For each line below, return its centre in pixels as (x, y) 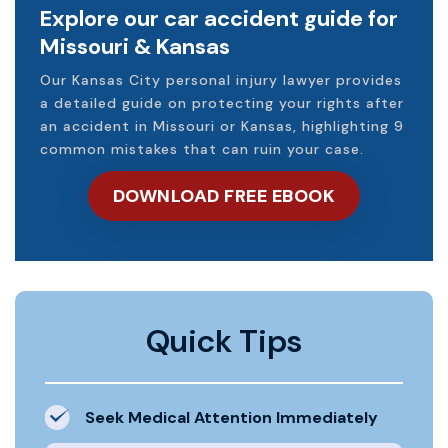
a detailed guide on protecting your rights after (222, 102)
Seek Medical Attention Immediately (231, 417)
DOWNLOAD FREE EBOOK (224, 195)
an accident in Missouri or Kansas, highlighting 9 (222, 125)
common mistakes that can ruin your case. (202, 148)
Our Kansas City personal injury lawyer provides (221, 79)
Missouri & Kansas (135, 46)
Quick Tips (224, 340)
